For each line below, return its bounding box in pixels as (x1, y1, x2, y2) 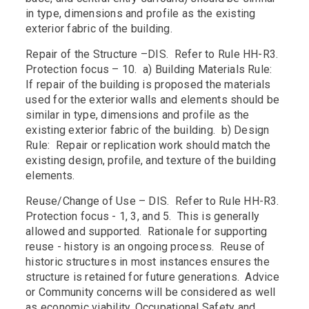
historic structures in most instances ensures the (26, 255, 270, 269)
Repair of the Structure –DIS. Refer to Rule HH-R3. (26, 48, 281, 61)
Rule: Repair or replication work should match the (26, 139, 271, 152)
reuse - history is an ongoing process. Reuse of (26, 240, 266, 254)
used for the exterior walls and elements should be (26, 93, 280, 107)
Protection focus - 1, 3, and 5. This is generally (26, 210, 260, 223)
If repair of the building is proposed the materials (26, 78, 271, 92)
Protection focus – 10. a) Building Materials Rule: (26, 63, 275, 77)
